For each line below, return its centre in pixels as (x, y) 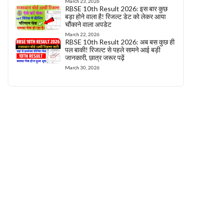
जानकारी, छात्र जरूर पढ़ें (95, 58)
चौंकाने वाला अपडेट (88, 24)
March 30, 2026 (83, 68)
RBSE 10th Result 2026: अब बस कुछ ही (120, 42)
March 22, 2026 (83, 34)
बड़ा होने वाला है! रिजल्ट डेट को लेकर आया (116, 17)
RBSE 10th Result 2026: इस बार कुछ (117, 9)
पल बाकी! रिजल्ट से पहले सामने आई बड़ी (113, 50)
